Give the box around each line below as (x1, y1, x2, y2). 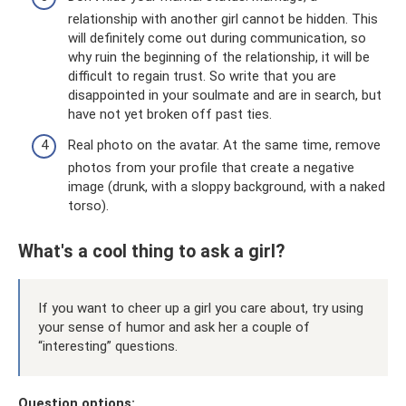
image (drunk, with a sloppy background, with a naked (68, 178, 385, 195)
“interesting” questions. (38, 338, 178, 354)
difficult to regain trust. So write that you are (68, 68, 336, 85)
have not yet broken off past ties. (68, 106, 272, 123)
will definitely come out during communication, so (68, 30, 366, 47)
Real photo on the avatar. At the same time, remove (68, 136, 381, 153)
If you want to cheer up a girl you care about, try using (38, 300, 363, 316)
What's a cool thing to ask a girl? (18, 241, 285, 262)
